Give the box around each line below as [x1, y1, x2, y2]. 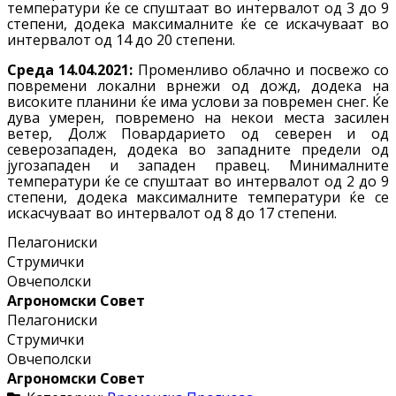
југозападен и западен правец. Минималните [7, 156, 389, 176]
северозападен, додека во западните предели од [7, 140, 389, 160]
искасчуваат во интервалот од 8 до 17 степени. [7, 203, 337, 224]
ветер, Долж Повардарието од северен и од [7, 124, 389, 144]
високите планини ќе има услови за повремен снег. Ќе [7, 92, 389, 112]
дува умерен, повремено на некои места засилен [7, 108, 389, 128]
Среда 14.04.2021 [7, 60, 130, 80]
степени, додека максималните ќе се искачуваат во [7, 14, 389, 34]
